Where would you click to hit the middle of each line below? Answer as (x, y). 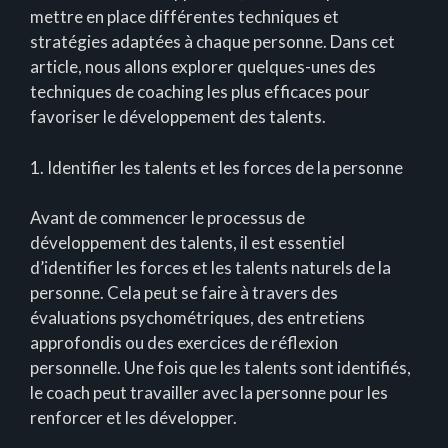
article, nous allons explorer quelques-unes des (203, 67)
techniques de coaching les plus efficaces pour (200, 92)
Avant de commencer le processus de (167, 218)
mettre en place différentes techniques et (184, 17)
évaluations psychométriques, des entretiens (197, 318)
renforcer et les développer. (133, 418)
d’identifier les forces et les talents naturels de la (210, 268)
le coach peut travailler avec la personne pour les (209, 393)
